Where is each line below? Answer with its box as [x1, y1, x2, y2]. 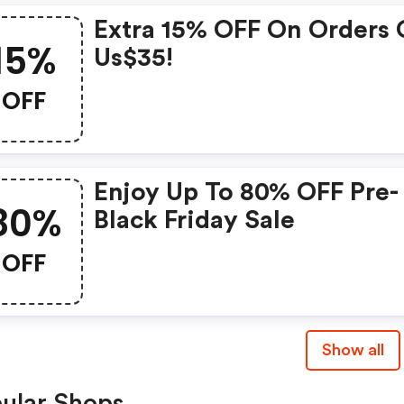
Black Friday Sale [94, 207, 296, 234]
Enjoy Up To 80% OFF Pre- [94, 179, 399, 206]
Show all [321, 342, 384, 359]
